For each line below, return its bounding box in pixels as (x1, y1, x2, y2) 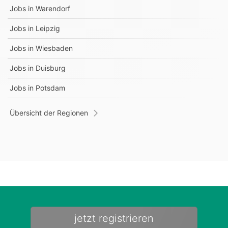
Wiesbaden (36, 44, 73, 52)
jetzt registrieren (74, 212, 154, 224)
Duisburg (36, 64, 66, 72)
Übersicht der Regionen (10, 108, 88, 117)
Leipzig (36, 24, 60, 33)
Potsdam (36, 83, 65, 92)
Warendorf (36, 4, 70, 13)
